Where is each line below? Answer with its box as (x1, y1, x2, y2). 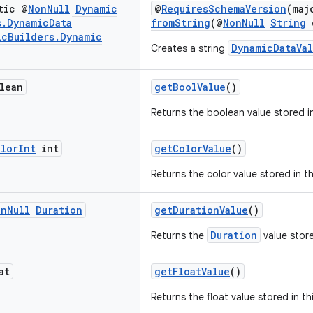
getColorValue (154, 142, 231, 155)
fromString (151, 16, 210, 29)
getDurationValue (154, 203, 248, 217)
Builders (8, 30, 54, 43)
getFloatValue (154, 265, 230, 278)
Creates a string (151, 42, 228, 54)
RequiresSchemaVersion (161, 2, 286, 15)
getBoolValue (154, 80, 226, 94)
